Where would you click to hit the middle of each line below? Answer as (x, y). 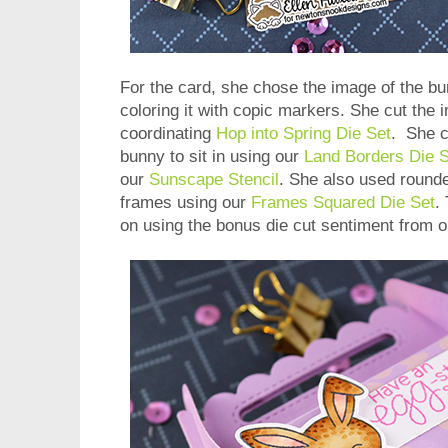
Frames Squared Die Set (343, 203)
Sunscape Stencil (214, 180)
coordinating (168, 134)
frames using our (185, 203)
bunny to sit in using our (212, 157)
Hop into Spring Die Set (303, 134)
